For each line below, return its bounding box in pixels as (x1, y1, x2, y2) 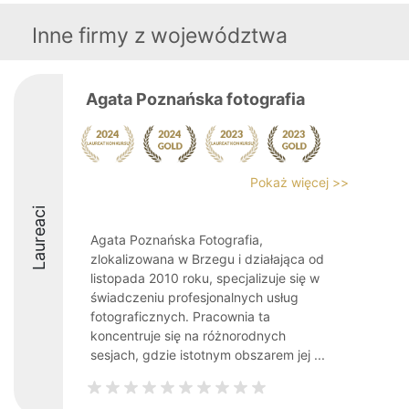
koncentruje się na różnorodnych (90, 328, 286, 343)
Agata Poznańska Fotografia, (90, 232, 263, 247)
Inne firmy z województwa (32, 23, 288, 48)
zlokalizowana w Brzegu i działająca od (90, 251, 324, 267)
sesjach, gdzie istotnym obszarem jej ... (90, 347, 325, 362)
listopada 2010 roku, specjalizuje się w (90, 270, 320, 286)
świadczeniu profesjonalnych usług (90, 289, 299, 305)
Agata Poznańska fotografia (86, 89, 305, 109)
